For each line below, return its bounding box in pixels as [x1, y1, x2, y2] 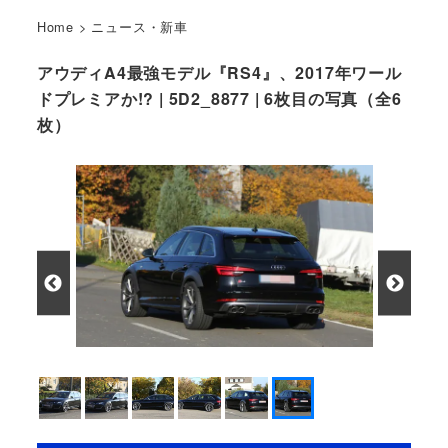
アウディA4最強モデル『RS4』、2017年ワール [36, 61, 402, 85]
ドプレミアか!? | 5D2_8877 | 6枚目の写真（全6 [36, 87, 402, 111]
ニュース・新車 [91, 16, 189, 36]
